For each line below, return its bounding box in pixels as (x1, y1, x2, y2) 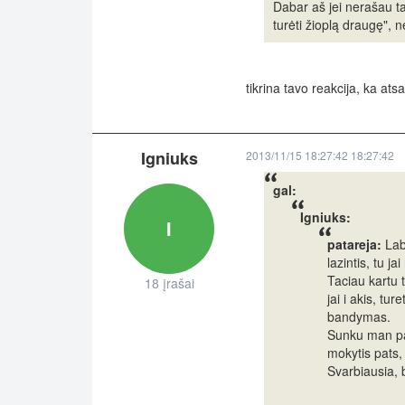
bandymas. (327, 307, 391, 326)
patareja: (327, 235, 381, 254)
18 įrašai (144, 274, 194, 293)
